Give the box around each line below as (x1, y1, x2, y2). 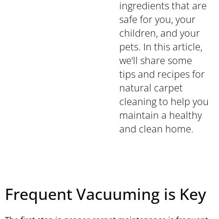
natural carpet (119, 81, 183, 94)
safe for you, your (119, 13, 196, 26)
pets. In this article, (119, 40, 202, 53)
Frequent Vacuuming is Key (5, 183, 206, 204)
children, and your (119, 26, 200, 40)
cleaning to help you (119, 95, 209, 108)
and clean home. (119, 122, 194, 135)
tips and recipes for (119, 67, 205, 81)
